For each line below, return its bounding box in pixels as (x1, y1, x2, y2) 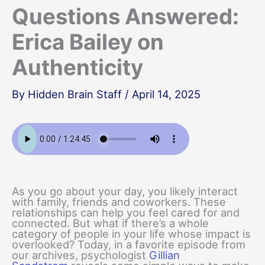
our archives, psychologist (12, 248, 149, 262)
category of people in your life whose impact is (12, 227, 251, 241)
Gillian (149, 248, 180, 262)
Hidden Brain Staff (28, 87, 125, 101)
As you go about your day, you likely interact (12, 185, 238, 198)
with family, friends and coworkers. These (12, 195, 226, 209)
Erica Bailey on (12, 28, 164, 55)
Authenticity (12, 54, 143, 80)
